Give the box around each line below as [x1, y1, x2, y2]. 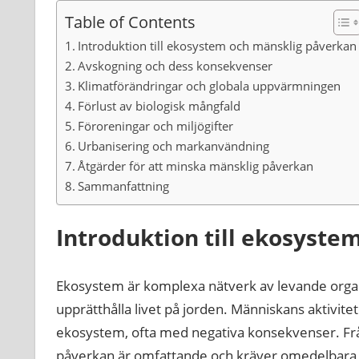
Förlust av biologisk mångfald [77, 98, 240, 115]
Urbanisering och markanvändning [77, 138, 269, 155]
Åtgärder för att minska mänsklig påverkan [77, 158, 313, 175]
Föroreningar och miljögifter [77, 118, 233, 135]
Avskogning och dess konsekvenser [77, 58, 272, 75]
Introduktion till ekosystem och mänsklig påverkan [77, 38, 357, 54]
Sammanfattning [77, 178, 169, 195]
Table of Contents [64, 10, 196, 34]
